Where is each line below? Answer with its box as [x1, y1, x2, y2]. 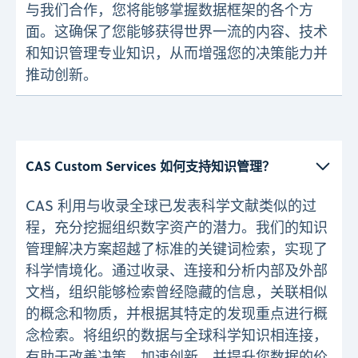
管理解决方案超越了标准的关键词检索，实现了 [26, 238, 328, 259]
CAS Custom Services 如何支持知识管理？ [26, 156, 275, 175]
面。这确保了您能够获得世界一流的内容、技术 [26, 21, 328, 42]
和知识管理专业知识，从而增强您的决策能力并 [26, 42, 328, 63]
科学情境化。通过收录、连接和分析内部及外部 [26, 260, 328, 280]
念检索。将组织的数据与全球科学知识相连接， [26, 324, 328, 345]
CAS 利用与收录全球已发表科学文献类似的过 [26, 195, 316, 216]
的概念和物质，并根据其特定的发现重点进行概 [26, 303, 328, 324]
